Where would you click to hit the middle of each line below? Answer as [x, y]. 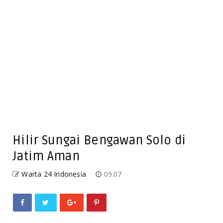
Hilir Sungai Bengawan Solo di [99, 140]
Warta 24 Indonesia [54, 174]
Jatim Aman [46, 156]
